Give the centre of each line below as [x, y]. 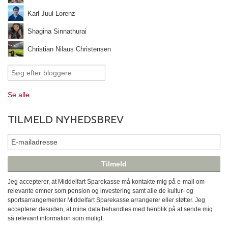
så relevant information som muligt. [56, 219]
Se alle [19, 95]
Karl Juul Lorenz [51, 14]
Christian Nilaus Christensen [69, 49]
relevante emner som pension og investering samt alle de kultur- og [101, 191]
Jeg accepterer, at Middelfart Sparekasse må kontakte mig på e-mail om [106, 182]
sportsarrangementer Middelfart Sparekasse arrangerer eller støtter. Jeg [106, 200]
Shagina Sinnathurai [57, 32]
